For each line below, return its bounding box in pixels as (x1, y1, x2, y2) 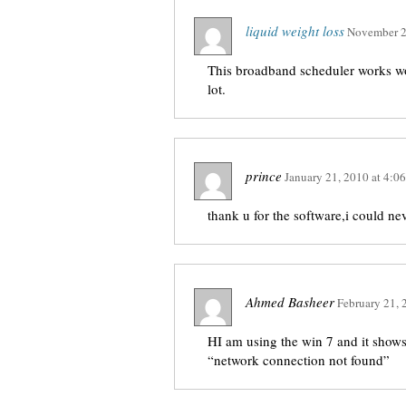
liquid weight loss (246, 22, 344, 40)
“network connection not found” (208, 351, 390, 369)
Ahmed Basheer (246, 293, 334, 311)
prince (246, 167, 282, 185)
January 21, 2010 (285, 169, 369, 185)
